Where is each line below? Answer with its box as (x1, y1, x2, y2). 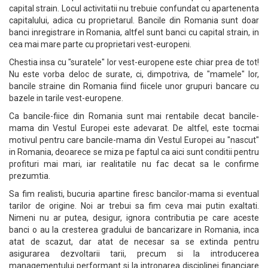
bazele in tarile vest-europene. (9, 93, 123, 103)
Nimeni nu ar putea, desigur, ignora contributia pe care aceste (9, 213, 259, 223)
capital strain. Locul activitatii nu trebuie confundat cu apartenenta (9, 4, 259, 13)
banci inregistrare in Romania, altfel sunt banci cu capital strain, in (9, 28, 259, 37)
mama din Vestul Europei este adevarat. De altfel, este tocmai (9, 123, 259, 133)
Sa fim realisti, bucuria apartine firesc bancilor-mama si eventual (9, 189, 259, 199)
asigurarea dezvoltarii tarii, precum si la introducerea (9, 249, 259, 258)
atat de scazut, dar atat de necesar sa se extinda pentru (9, 237, 259, 246)
